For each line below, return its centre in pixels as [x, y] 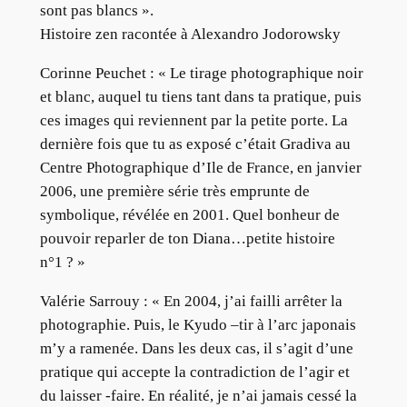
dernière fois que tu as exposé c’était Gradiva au [195, 144]
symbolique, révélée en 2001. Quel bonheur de [189, 215]
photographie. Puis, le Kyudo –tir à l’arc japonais [198, 324]
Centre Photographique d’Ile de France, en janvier [200, 168]
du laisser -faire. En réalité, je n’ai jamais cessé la [198, 395]
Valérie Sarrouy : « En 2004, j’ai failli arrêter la [191, 301]
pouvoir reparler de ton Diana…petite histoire [187, 239]
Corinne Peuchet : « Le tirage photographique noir [201, 74]
